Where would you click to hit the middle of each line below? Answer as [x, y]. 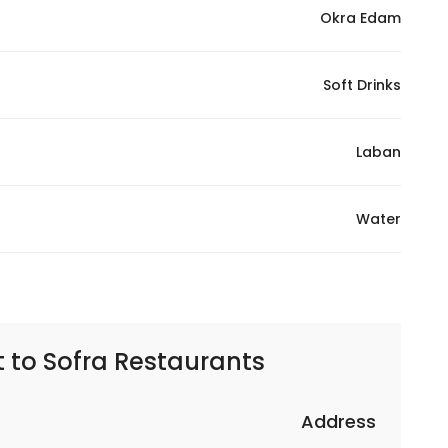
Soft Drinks [362, 85]
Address [338, 421]
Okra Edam [360, 18]
